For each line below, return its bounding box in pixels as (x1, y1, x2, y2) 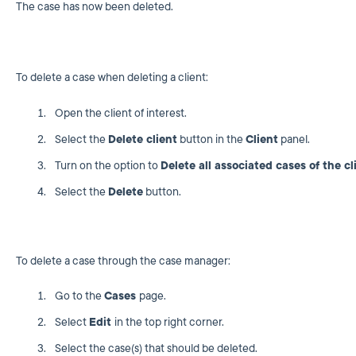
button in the (176, 131, 246, 147)
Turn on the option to (54, 157, 161, 173)
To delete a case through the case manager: (15, 253, 230, 269)
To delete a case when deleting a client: (15, 70, 208, 86)
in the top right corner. (114, 315, 224, 331)
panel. (277, 131, 310, 147)
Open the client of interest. (54, 105, 187, 121)
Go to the (54, 288, 104, 304)
